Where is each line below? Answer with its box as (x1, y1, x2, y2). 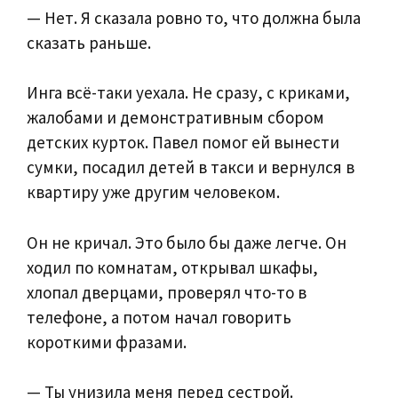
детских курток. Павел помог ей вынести (27, 131, 339, 154)
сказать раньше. (27, 31, 151, 53)
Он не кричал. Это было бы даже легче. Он (27, 231, 346, 253)
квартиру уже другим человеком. (27, 181, 280, 203)
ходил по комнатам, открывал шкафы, (27, 256, 318, 278)
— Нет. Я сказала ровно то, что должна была (27, 6, 361, 28)
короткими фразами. (27, 330, 187, 353)
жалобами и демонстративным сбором (27, 107, 324, 129)
